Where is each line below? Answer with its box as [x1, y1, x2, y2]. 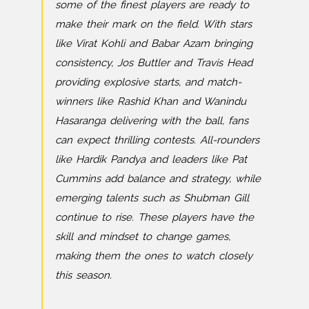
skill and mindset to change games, [55, 230, 230, 243]
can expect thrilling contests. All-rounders [55, 134, 259, 147]
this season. [55, 269, 112, 282]
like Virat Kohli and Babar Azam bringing [55, 37, 252, 50]
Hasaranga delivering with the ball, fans [55, 114, 248, 128]
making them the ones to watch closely [55, 250, 252, 263]
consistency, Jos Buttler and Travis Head [55, 57, 252, 70]
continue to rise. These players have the [55, 211, 254, 224]
